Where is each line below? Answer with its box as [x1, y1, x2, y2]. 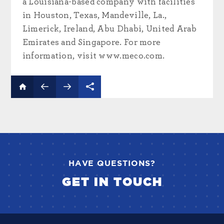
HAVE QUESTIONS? [68, 159, 156, 167]
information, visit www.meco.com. [22, 51, 165, 60]
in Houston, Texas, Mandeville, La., [22, 11, 167, 20]
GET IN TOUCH [61, 176, 162, 188]
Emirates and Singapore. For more [22, 38, 161, 47]
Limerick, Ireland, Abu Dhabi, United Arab [22, 24, 197, 33]
